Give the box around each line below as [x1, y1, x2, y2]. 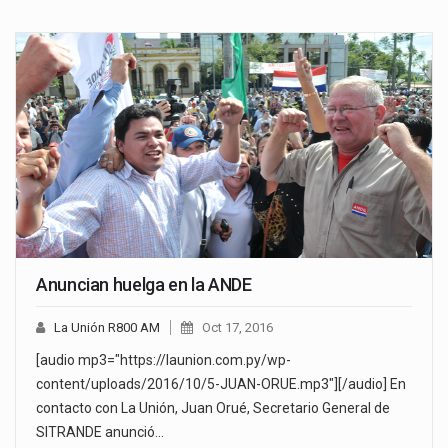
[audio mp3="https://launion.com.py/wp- [36, 351, 291, 368]
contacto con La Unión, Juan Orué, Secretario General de [36, 399, 390, 416]
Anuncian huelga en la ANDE [36, 273, 252, 295]
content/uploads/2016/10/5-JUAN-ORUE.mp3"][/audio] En [36, 375, 406, 392]
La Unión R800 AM [54, 319, 160, 335]
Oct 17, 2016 [202, 319, 273, 335]
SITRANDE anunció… [36, 423, 164, 440]
